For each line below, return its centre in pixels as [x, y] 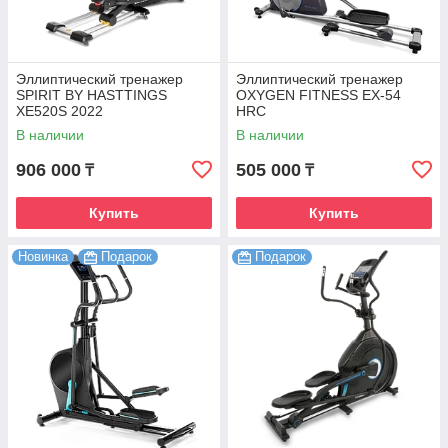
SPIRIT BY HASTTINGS [91, 95]
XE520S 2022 [59, 111]
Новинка [43, 257]
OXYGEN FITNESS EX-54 [318, 95]
